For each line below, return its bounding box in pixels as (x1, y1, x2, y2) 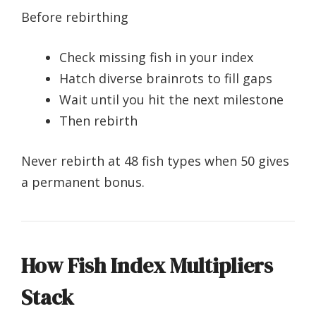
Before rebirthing (21, 8, 128, 26)
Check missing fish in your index (59, 49, 253, 66)
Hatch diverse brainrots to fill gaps (59, 70, 272, 87)
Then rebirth (59, 112, 138, 130)
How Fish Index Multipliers (21, 251, 273, 281)
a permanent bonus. (21, 174, 145, 191)
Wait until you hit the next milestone (59, 91, 284, 109)
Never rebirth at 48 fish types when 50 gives (21, 152, 289, 170)
